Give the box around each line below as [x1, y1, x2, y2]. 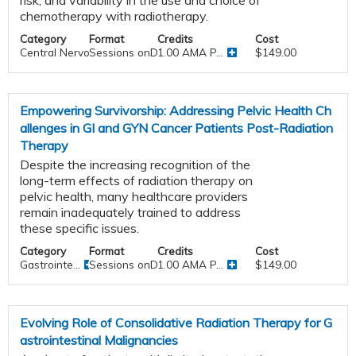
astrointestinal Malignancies [20, 331, 178, 348]
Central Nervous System [20, 44, 142, 59]
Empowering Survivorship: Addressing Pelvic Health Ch [20, 102, 331, 118]
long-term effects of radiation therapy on [20, 172, 253, 188]
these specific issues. [20, 219, 139, 236]
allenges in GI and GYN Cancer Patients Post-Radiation [20, 119, 333, 136]
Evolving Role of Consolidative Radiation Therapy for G [20, 314, 332, 331]
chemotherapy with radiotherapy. [20, 7, 208, 24]
